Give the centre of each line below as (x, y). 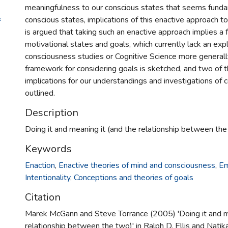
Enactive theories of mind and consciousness (137, 165)
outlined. (40, 93)
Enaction (40, 165)
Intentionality (48, 178)
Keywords (48, 149)
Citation (43, 197)
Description (52, 113)
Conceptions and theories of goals (134, 178)
